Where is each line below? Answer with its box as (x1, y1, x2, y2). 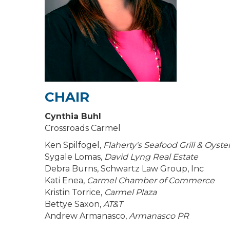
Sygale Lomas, (45, 151, 102, 162)
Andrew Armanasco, (45, 210, 129, 221)
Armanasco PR (129, 210, 189, 221)
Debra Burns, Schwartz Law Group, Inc (45, 163, 204, 174)
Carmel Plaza (104, 187, 157, 197)
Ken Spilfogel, (45, 140, 101, 150)
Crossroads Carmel (45, 123, 121, 133)
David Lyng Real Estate (102, 151, 198, 162)
